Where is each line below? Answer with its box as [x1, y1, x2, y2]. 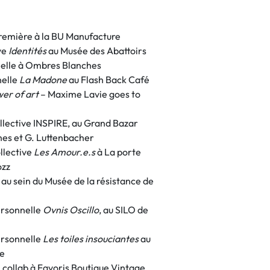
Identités [8, 45, 46, 57]
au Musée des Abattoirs [46, 45, 146, 57]
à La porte [95, 146, 141, 158]
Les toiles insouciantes [43, 233, 140, 245]
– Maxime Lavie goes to [40, 88, 140, 100]
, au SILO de [99, 204, 148, 216]
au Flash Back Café [69, 74, 149, 86]
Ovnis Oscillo [43, 204, 99, 216]
